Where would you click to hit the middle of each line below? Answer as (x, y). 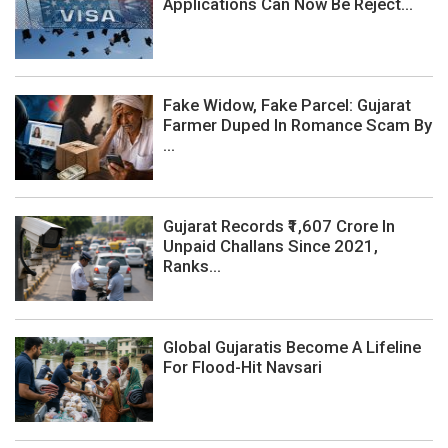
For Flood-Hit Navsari (242, 367)
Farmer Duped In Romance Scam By (297, 124)
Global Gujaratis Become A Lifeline (292, 347)
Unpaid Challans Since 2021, (270, 246)
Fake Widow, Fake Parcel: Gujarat (287, 104)
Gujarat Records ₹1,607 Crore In (279, 226)
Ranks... (192, 266)
